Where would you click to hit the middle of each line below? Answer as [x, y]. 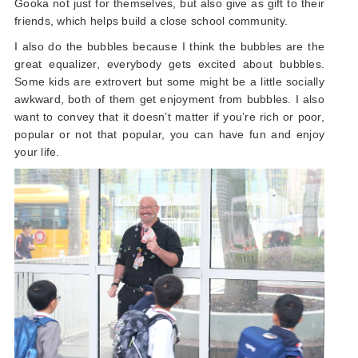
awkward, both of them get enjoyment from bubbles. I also [169, 99]
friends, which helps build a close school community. [153, 20]
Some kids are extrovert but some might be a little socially [169, 81]
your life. [37, 151]
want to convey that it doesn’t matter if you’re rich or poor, [169, 116]
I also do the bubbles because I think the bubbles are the [169, 46]
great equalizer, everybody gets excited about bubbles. [169, 64]
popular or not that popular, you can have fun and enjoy [169, 134]
